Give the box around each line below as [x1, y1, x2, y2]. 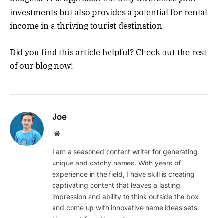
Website [59, 130, 81, 137]
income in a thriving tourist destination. [10, 20, 164, 31]
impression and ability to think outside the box [52, 192, 199, 201]
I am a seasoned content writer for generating [52, 147, 198, 156]
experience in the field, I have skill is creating [52, 170, 195, 179]
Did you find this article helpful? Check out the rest [10, 47, 207, 58]
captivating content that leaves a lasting [52, 181, 180, 190]
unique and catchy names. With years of [52, 159, 181, 167]
